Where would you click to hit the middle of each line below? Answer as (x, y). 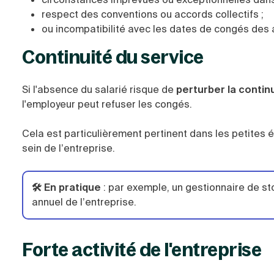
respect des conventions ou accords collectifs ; (153, 14)
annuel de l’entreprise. (84, 202)
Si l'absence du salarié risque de (99, 90)
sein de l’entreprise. (68, 148)
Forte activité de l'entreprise (142, 250)
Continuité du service (113, 57)
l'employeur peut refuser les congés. (107, 104)
